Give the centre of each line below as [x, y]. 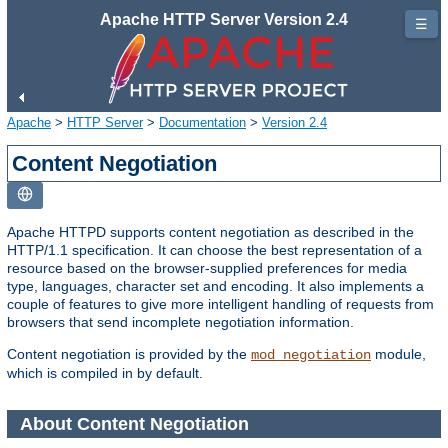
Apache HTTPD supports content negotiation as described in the [210, 231]
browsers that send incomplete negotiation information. [180, 321]
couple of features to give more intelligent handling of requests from [220, 303]
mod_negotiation [311, 354]
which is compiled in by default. [105, 372]
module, [398, 353]
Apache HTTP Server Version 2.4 [224, 19]
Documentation [202, 122]
